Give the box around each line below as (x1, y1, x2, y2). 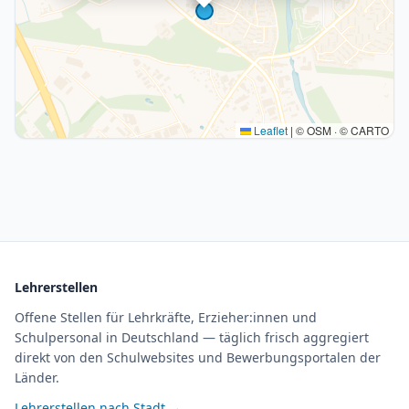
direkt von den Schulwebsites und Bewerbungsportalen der (15, 349, 381, 366)
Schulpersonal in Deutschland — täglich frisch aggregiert (15, 329, 369, 346)
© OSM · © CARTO (293, 122, 389, 138)
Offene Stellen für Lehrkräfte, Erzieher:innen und (15, 309, 317, 326)
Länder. (15, 369, 59, 386)
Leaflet (251, 122, 288, 138)
